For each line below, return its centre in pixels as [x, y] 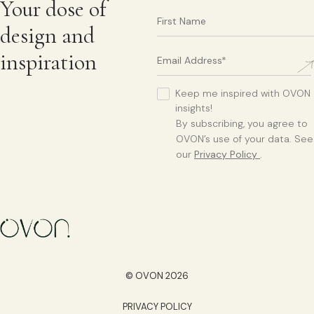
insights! [194, 108]
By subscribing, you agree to [242, 123]
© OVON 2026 [157, 276]
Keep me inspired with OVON [243, 93]
